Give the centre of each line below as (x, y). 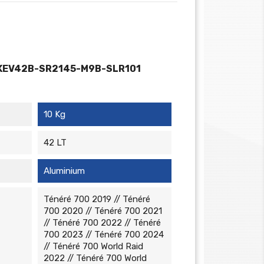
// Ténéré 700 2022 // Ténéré (102, 223)
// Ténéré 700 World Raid (93, 246)
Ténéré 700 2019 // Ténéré (97, 199)
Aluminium (64, 171)
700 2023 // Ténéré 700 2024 (103, 235)
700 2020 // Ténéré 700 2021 (103, 211)
